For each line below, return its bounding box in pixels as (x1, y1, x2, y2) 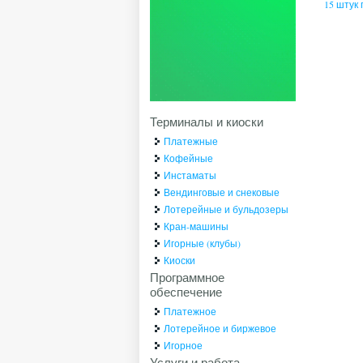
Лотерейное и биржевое (164, 322, 277, 335)
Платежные (164, 135, 219, 148)
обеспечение (150, 284, 223, 301)
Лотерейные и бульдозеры (164, 203, 289, 216)
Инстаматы (164, 169, 217, 182)
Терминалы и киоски (150, 113, 264, 130)
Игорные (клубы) (164, 237, 241, 250)
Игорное (164, 339, 203, 352)
